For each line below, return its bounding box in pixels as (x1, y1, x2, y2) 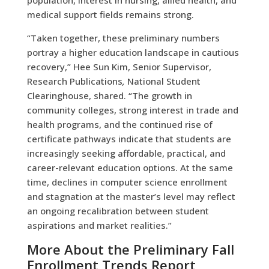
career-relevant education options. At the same (26, 161, 233, 174)
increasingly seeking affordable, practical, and (26, 147, 226, 159)
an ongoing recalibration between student (26, 204, 209, 217)
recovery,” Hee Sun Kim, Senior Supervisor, (26, 60, 211, 73)
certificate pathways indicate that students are (26, 132, 231, 145)
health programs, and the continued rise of (26, 118, 213, 130)
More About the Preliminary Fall (26, 240, 234, 258)
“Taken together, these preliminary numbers (26, 31, 220, 44)
